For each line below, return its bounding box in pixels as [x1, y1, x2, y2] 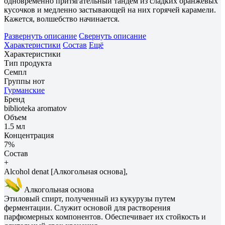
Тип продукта [4, 58, 52, 67]
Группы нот [4, 76, 45, 85]
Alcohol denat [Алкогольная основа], [4, 167, 128, 176]
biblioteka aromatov [4, 103, 67, 113]
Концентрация [4, 131, 54, 140]
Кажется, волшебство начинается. [4, 14, 120, 23]
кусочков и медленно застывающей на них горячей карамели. [4, 5, 216, 14]
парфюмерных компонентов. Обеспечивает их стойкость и [4, 212, 206, 221]
